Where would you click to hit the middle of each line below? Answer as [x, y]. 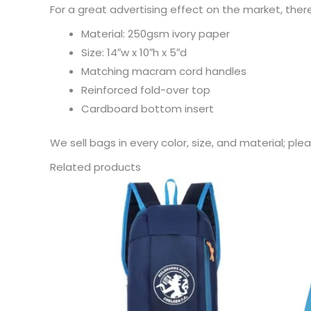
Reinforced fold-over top [146, 90]
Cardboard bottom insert [148, 108]
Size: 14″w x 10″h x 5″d [134, 52]
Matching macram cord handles [164, 71]
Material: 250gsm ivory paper [155, 33]
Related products [95, 167]
